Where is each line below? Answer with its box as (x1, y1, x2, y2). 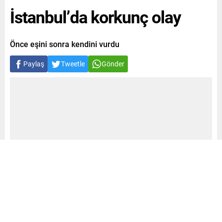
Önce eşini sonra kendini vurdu (10, 39, 119, 50)
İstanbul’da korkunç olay (10, 5, 181, 28)
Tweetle (61, 59, 85, 69)
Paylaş (23, 59, 44, 69)
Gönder (102, 59, 124, 69)
